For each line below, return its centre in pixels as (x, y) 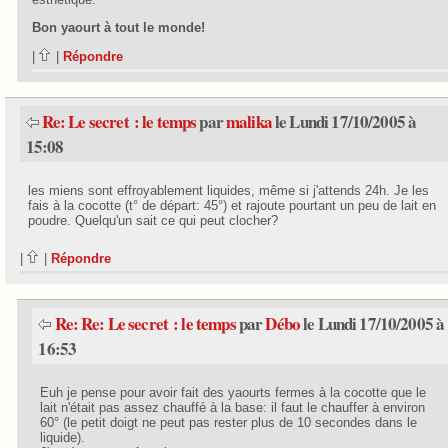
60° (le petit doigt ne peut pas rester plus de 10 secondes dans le (229, 422)
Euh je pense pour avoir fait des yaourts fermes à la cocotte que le (233, 392)
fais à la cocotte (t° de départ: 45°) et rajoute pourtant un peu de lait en (231, 206)
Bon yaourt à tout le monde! (119, 27)
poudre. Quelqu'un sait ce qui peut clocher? (152, 221)
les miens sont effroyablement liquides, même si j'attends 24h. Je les (228, 191)
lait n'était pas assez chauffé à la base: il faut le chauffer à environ (233, 407)
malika (249, 122)
